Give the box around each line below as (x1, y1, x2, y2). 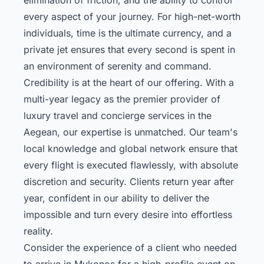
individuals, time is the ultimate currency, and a (24, 27, 232, 39)
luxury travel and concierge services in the (24, 109, 212, 121)
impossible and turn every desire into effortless (24, 208, 232, 220)
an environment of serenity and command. (24, 60, 212, 72)
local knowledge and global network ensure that (24, 142, 237, 154)
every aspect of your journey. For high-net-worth (24, 10, 240, 22)
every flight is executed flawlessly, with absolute (24, 159, 238, 171)
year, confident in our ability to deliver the (24, 192, 209, 204)
